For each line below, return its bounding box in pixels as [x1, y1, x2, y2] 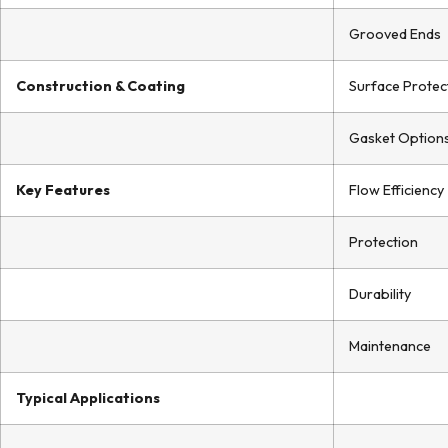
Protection [349, 233, 418, 251]
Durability [349, 285, 411, 303]
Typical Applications [16, 389, 160, 407]
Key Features [16, 181, 110, 199]
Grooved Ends [349, 25, 441, 43]
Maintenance [349, 337, 431, 355]
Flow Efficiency [349, 181, 444, 199]
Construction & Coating [16, 77, 185, 95]
